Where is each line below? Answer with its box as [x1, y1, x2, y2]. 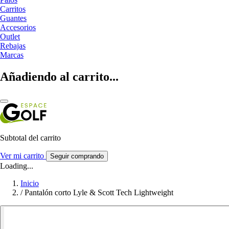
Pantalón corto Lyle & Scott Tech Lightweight [25, 188, 173, 197]
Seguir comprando [50, 152, 104, 160]
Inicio [20, 178, 39, 188]
